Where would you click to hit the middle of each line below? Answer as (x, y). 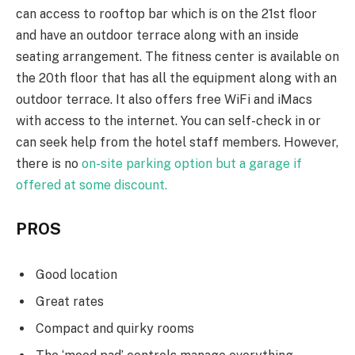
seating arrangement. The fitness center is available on (177, 56)
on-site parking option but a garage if (192, 163)
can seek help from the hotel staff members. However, (177, 142)
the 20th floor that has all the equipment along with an (176, 78)
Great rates (70, 301)
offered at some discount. (92, 185)
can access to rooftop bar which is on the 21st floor (166, 13)
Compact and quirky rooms (115, 328)
